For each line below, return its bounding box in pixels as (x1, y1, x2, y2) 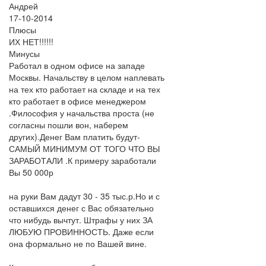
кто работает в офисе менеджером (9, 95, 146, 107)
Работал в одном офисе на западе (9, 59, 145, 71)
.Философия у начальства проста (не (9, 107, 154, 119)
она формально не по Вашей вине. (9, 237, 147, 249)
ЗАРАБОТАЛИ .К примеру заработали (9, 154, 156, 166)
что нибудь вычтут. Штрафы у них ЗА (9, 214, 153, 226)
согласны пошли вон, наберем (9, 119, 128, 131)
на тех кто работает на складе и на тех (9, 83, 160, 95)
